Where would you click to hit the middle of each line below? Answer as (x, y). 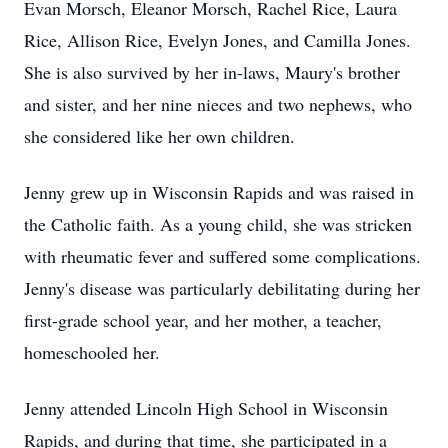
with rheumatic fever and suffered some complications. (222, 256)
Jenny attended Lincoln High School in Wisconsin (206, 408)
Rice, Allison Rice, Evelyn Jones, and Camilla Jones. (217, 40)
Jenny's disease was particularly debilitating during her (222, 288)
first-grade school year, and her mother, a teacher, (203, 320)
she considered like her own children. (159, 136)
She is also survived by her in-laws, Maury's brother (212, 72)
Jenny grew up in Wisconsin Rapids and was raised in (219, 192)
